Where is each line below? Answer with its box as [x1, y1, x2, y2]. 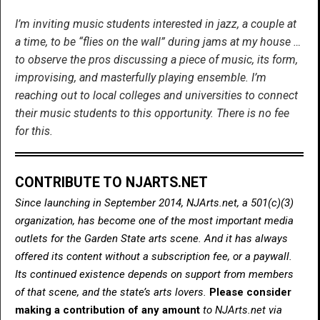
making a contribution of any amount [15, 303, 203, 316]
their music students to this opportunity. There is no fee [15, 106, 289, 120]
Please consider [209, 285, 291, 299]
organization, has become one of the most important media [15, 214, 294, 227]
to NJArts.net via [203, 303, 282, 316]
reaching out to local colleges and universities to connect [15, 88, 298, 102]
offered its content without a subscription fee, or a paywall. [15, 249, 292, 263]
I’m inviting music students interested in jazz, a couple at [15, 16, 296, 31]
